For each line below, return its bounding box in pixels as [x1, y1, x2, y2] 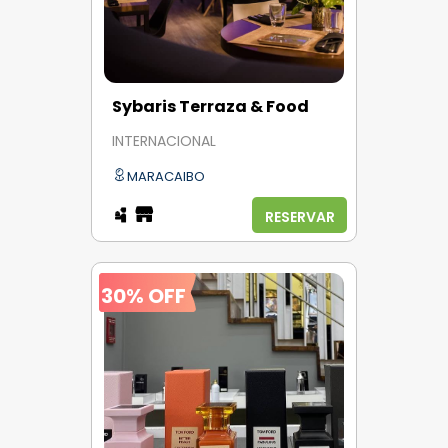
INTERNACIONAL [112, 131, 216, 152]
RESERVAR [264, 206, 335, 227]
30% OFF [101, 281, 186, 310]
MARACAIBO [127, 166, 205, 186]
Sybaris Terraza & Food [112, 94, 309, 118]
